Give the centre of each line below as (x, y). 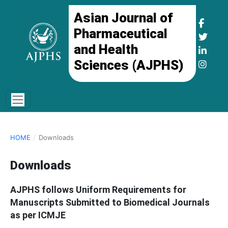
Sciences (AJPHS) (129, 65)
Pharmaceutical (121, 34)
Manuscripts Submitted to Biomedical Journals (110, 203)
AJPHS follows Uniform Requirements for (98, 190)
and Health (106, 49)
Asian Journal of (123, 18)
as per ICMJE (38, 215)
